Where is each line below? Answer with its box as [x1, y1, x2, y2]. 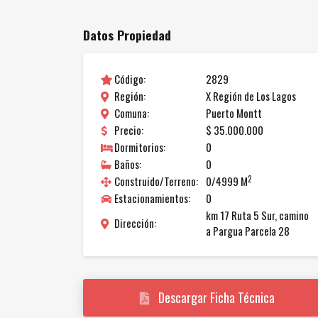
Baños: [114, 156, 141, 172]
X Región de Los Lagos [206, 88, 296, 104]
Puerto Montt [206, 105, 262, 121]
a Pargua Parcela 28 [206, 223, 290, 239]
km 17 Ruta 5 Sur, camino [206, 207, 309, 224]
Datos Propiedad [83, 26, 171, 45]
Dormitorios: [114, 139, 165, 155]
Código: [114, 71, 146, 87]
